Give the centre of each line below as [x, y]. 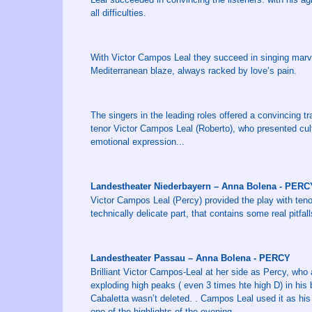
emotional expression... [138, 142]
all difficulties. [118, 13]
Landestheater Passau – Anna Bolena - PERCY [190, 258]
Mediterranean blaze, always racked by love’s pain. [194, 71]
